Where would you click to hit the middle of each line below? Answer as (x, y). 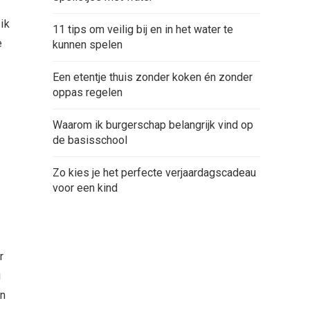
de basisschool (90, 140)
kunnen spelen (88, 45)
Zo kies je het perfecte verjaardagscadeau (154, 173)
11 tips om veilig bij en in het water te (143, 29)
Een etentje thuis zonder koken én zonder (153, 77)
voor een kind (85, 188)
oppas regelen (88, 92)
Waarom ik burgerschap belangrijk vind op (153, 125)
